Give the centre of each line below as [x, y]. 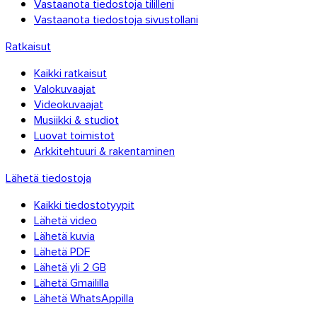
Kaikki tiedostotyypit [84, 204]
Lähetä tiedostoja [48, 178]
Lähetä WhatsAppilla [84, 298]
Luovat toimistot [74, 135]
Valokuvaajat [65, 88]
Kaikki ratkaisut [70, 73]
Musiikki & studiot [76, 120]
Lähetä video [65, 220]
